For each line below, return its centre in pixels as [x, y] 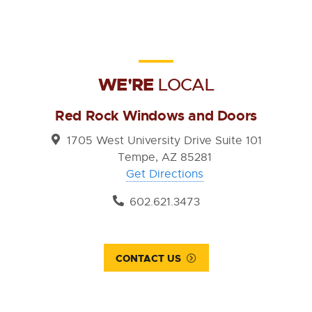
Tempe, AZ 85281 [164, 158]
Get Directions [164, 174]
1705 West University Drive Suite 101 [164, 141]
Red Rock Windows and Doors [156, 116]
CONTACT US [148, 259]
